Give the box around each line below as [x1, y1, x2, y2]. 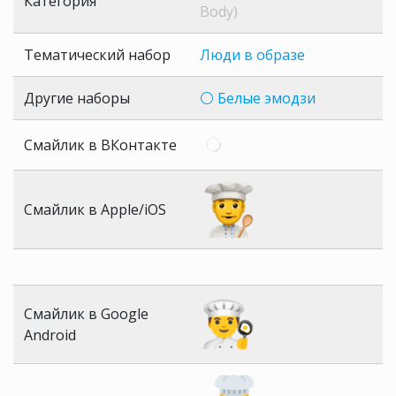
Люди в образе [200, 45, 305, 65]
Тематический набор [24, 45, 171, 65]
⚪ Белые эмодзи [200, 88, 316, 109]
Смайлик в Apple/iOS [24, 200, 166, 220]
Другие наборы [24, 88, 130, 109]
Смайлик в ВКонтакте [24, 135, 177, 156]
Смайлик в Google [24, 304, 148, 324]
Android [24, 325, 76, 346]
